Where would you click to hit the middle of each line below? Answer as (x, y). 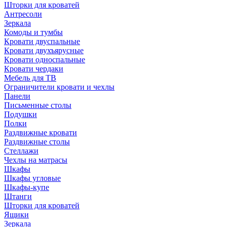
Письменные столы (38, 105)
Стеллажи (21, 150)
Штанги (18, 196)
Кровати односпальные (45, 59)
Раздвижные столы (37, 141)
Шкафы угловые (32, 178)
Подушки (21, 114)
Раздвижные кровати (41, 132)
